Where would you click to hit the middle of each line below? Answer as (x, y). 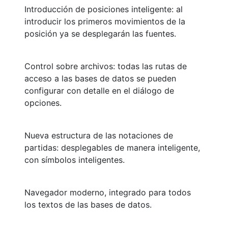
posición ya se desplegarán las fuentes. (100, 34)
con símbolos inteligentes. (75, 160)
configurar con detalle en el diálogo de (99, 91)
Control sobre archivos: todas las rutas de (106, 66)
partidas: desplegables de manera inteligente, (112, 148)
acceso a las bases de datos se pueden (100, 79)
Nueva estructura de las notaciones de (99, 136)
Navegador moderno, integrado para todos (108, 193)
